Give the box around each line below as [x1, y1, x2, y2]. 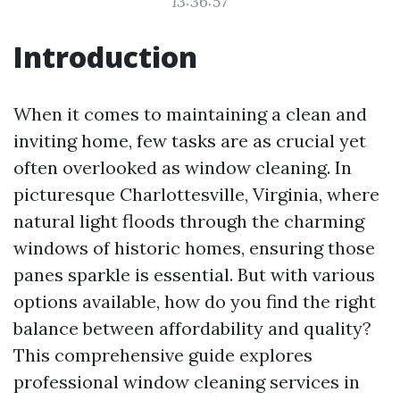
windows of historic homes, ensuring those [13, 237, 375, 259]
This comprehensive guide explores [13, 344, 312, 366]
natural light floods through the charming [13, 210, 364, 232]
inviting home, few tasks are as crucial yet [13, 129, 366, 152]
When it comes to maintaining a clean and [13, 103, 367, 125]
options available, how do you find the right [13, 290, 376, 312]
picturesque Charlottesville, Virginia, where [13, 183, 379, 205]
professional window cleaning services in [13, 371, 360, 393]
